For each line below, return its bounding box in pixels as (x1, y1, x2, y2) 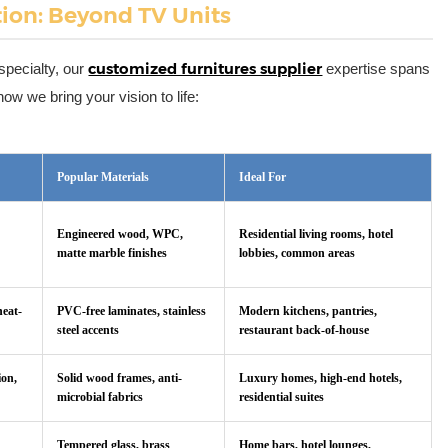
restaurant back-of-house (239, 322, 370, 337)
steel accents (57, 322, 120, 337)
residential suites (239, 389, 325, 404)
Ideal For (239, 169, 287, 184)
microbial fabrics (57, 389, 144, 404)
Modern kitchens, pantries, (239, 303, 378, 318)
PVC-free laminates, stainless (57, 303, 207, 318)
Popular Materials (57, 169, 150, 184)
